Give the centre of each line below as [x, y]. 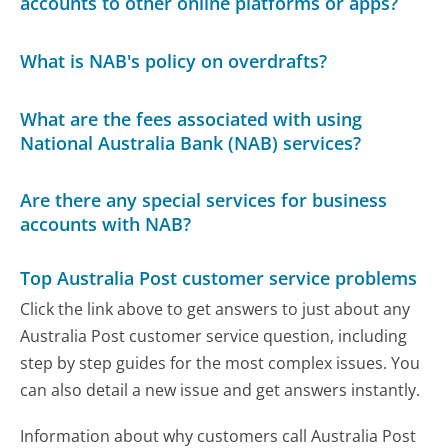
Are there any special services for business [204, 200]
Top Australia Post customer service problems [219, 277]
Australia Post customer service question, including [214, 336]
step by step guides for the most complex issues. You [220, 363]
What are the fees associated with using [191, 118]
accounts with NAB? [106, 224]
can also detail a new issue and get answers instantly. [220, 390]
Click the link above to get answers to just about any [215, 309]
